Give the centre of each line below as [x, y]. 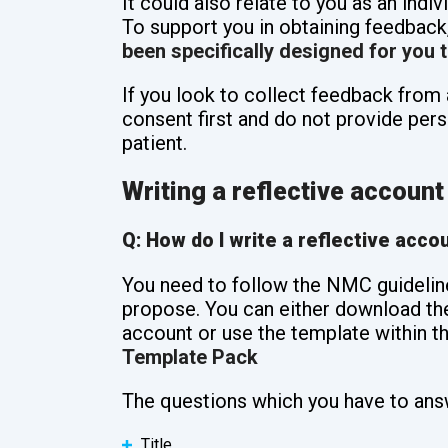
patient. [154, 142]
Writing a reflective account [283, 191]
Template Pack [190, 357]
